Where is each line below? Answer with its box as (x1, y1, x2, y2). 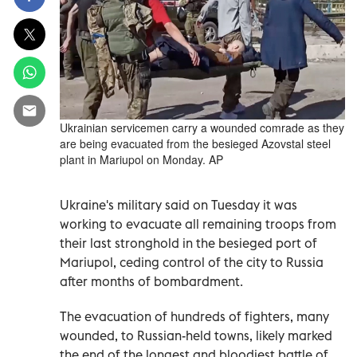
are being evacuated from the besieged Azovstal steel (60, 135, 331, 151)
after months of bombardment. (60, 273, 243, 289)
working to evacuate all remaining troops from (60, 215, 336, 232)
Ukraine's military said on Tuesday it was (60, 196, 297, 213)
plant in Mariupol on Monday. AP (60, 151, 223, 167)
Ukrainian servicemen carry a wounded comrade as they (60, 119, 344, 135)
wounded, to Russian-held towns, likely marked (60, 327, 332, 343)
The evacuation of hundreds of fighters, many (60, 308, 329, 324)
